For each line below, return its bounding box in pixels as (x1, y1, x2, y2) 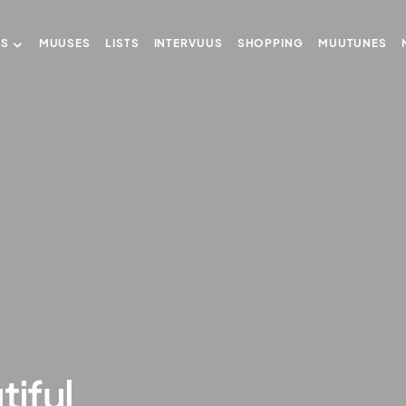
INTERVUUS (153, 36, 223, 50)
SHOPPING (237, 36, 304, 50)
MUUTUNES (317, 36, 388, 50)
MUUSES (38, 36, 92, 50)
